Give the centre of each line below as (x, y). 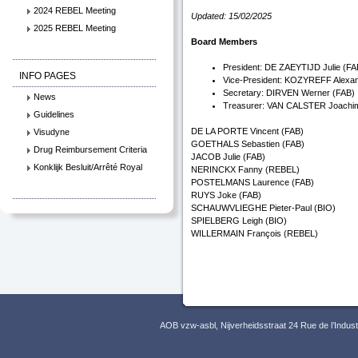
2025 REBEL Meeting (75, 28)
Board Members (224, 42)
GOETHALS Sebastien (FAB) (248, 144)
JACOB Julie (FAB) (228, 157)
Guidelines (54, 114)
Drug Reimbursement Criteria (90, 150)
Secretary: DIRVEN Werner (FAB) (289, 93)
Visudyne (52, 132)
